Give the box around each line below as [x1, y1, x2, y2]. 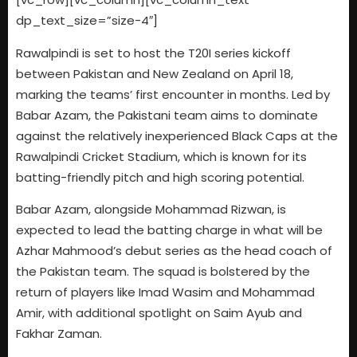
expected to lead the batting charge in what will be [16, 222, 323, 239]
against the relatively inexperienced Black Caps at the [16, 127, 338, 144]
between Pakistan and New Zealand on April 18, [16, 65, 293, 82]
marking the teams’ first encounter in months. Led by [16, 85, 330, 103]
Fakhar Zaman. [16, 325, 102, 343]
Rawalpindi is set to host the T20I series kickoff [16, 44, 291, 61]
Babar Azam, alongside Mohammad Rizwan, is [16, 201, 286, 218]
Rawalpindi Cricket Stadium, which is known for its [16, 147, 307, 165]
